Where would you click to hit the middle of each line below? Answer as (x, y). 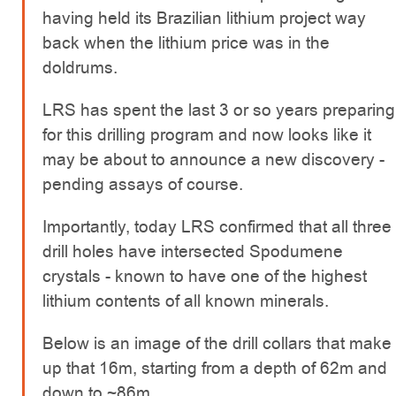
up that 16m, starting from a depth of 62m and (215, 368)
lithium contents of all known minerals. (186, 301)
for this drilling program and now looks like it (207, 135)
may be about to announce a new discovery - (213, 160)
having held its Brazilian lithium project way (204, 18)
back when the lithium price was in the (186, 43)
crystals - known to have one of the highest (205, 276)
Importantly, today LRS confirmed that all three (217, 227)
